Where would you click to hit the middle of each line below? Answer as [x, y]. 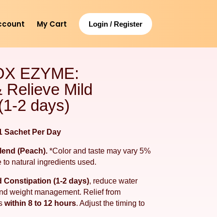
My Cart [52, 24]
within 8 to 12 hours [40, 203]
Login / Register [115, 24]
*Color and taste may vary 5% [99, 151]
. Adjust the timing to [110, 203]
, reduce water [113, 181]
